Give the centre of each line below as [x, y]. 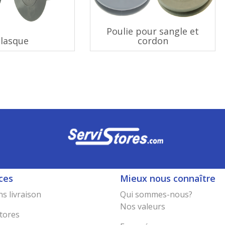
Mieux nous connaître [168, 178]
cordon [153, 41]
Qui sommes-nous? [156, 194]
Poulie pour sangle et [153, 31]
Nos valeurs [143, 206]
